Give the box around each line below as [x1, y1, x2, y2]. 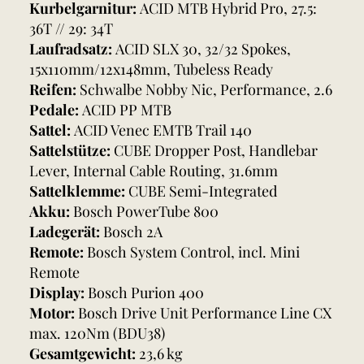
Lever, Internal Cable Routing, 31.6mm [29, 161, 278, 181]
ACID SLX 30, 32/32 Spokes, [115, 39, 291, 59]
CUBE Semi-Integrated [128, 181, 277, 201]
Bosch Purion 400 [88, 283, 204, 303]
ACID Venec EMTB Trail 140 [74, 120, 252, 141]
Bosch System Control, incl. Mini [87, 242, 300, 262]
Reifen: [29, 80, 80, 100]
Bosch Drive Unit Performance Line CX [78, 303, 331, 323]
